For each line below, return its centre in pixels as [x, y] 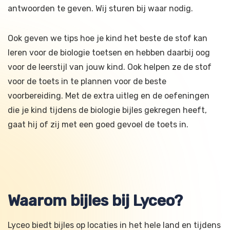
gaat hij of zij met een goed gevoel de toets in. [98, 124]
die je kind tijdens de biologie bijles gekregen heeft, [107, 110]
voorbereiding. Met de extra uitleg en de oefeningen [109, 95]
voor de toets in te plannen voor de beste [87, 81]
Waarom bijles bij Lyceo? [95, 200]
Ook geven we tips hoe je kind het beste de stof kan [108, 38]
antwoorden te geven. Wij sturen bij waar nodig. [100, 8]
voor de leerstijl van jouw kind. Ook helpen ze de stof [110, 67]
